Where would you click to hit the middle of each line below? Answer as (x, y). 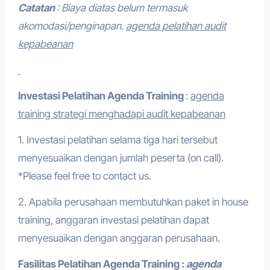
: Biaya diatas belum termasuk (122, 8)
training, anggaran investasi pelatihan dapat (113, 220)
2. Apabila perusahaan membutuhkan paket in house (133, 202)
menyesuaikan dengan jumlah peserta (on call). (121, 158)
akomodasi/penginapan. (72, 26)
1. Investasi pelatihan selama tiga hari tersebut (118, 140)
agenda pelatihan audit (176, 26)
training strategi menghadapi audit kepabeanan (121, 114)
